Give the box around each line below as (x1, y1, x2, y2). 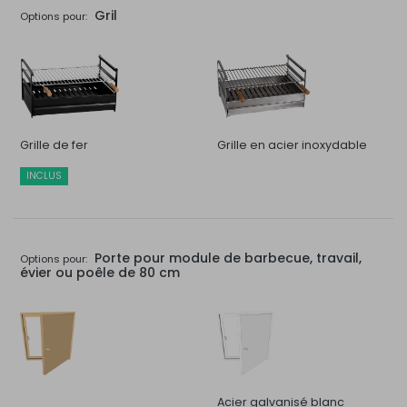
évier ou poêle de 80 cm (20, 263, 180, 282)
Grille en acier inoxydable (217, 136, 367, 153)
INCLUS (26, 169, 62, 184)
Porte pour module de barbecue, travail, (90, 248, 362, 267)
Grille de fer (20, 136, 88, 153)
